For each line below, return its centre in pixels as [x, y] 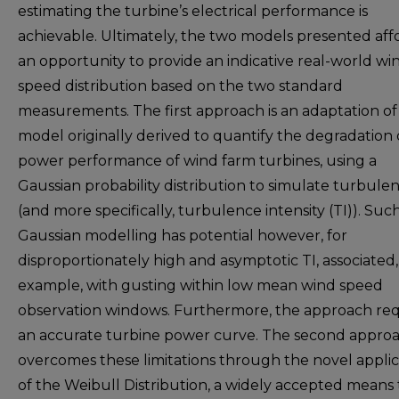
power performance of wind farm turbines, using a [197, 161]
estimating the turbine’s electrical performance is [193, 11]
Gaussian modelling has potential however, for [183, 236]
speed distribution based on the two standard [180, 86]
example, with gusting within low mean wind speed [200, 285]
